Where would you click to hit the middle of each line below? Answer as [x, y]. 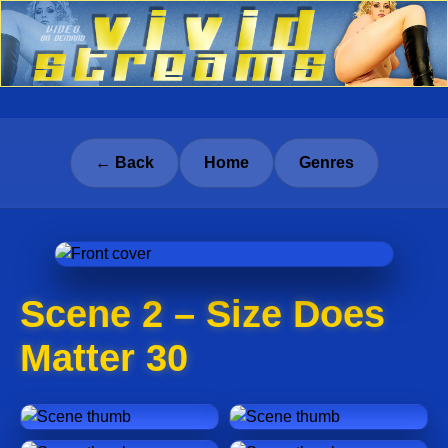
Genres [326, 162]
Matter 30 [104, 358]
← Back [124, 162]
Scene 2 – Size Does [202, 314]
